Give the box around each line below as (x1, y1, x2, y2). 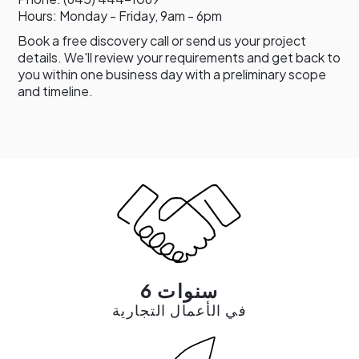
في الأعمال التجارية (111, 300, 248, 319)
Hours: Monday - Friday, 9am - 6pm (18, 6, 223, 24)
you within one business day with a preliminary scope (18, 65, 327, 83)
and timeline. (18, 82, 94, 99)
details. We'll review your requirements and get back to (18, 48, 341, 66)
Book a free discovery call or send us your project (18, 31, 307, 49)
